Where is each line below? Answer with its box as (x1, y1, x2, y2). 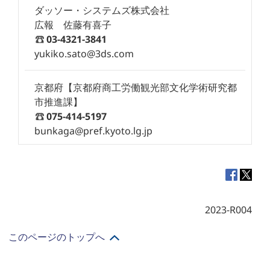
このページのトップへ (8, 230, 105, 244)
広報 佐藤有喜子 (34, 18, 112, 32)
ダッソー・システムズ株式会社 (34, 4, 170, 17)
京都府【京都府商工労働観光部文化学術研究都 (34, 81, 237, 95)
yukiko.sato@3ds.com (34, 47, 134, 61)
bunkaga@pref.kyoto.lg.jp (34, 124, 153, 138)
